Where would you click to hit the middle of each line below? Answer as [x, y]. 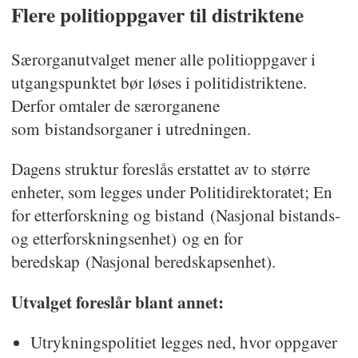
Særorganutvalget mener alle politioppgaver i [163, 59]
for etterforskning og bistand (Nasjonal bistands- [175, 215]
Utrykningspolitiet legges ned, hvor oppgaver [183, 342]
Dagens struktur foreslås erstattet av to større [160, 168]
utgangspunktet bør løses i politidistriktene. [159, 82]
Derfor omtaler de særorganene [115, 105]
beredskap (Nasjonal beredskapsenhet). [143, 261]
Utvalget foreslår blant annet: [120, 301]
